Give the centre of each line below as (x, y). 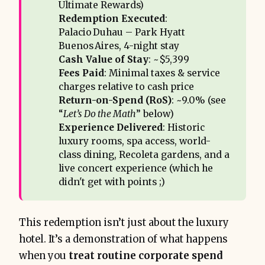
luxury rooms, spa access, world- (134, 141)
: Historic (183, 128)
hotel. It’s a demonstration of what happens (123, 239)
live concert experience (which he (135, 169)
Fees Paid (81, 73)
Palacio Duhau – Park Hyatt (122, 33)
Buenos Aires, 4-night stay (119, 46)
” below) (155, 114)
